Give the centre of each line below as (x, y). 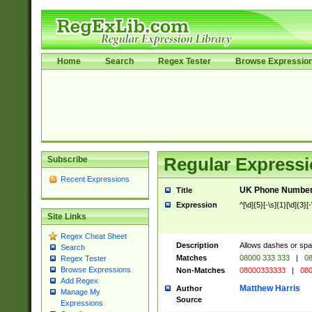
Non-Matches (200, 270)
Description (197, 245)
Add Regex (79, 281)
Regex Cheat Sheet (93, 236)
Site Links (67, 217)
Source (189, 299)
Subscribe (67, 159)
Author (189, 288)
